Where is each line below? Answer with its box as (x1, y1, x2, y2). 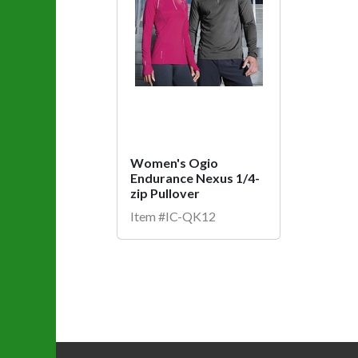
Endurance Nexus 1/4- (130, 169, 260, 185)
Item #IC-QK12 (130, 208, 216, 224)
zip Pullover (130, 185, 200, 201)
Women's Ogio (130, 154, 218, 170)
